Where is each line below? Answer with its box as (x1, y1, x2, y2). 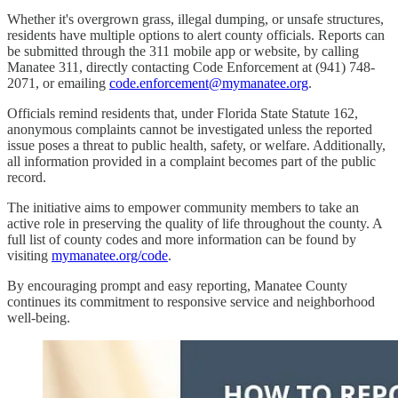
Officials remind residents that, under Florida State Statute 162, (7, 105, 358, 121)
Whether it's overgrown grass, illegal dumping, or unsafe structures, (7, 11, 384, 27)
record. (7, 169, 46, 185)
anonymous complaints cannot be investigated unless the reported (7, 121, 372, 137)
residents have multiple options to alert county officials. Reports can (7, 27, 385, 43)
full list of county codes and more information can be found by (7, 231, 356, 247)
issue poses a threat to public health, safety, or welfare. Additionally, (7, 137, 386, 153)
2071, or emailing (7, 75, 109, 91)
